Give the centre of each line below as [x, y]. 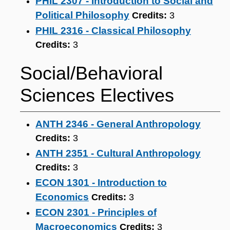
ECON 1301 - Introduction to [101, 183]
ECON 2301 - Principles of [96, 212]
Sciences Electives [97, 95]
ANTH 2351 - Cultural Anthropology [118, 153]
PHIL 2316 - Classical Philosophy [113, 31]
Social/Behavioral [91, 73]
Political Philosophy [82, 15]
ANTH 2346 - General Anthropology [118, 124]
